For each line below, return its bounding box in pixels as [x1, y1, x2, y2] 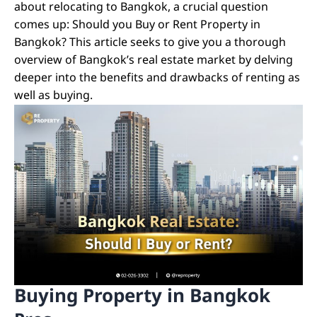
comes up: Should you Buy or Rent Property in [14, 16, 260, 34]
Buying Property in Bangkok [14, 282, 270, 311]
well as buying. [14, 87, 93, 105]
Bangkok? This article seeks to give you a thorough [14, 34, 286, 52]
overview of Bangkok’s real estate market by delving [14, 52, 293, 69]
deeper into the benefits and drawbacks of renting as [14, 69, 300, 87]
